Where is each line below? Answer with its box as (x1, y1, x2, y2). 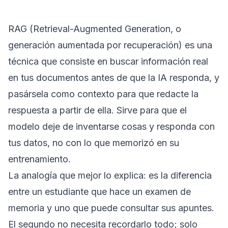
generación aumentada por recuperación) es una (8, 40, 212, 50)
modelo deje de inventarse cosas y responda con (8, 121, 215, 132)
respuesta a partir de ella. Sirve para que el (8, 105, 187, 116)
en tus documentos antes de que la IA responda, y (8, 72, 219, 83)
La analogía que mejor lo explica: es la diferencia (8, 170, 212, 181)
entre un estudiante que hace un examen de (8, 186, 191, 197)
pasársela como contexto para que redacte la (8, 89, 198, 99)
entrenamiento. (8, 154, 71, 164)
